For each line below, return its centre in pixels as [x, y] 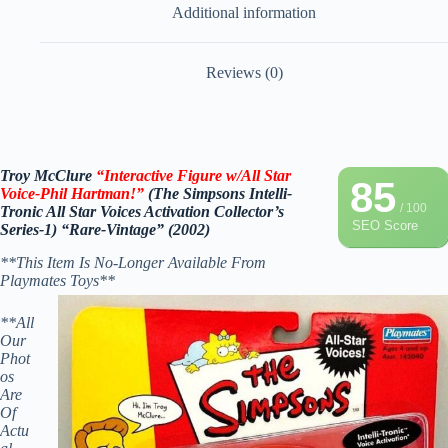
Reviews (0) [244, 73]
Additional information [244, 12]
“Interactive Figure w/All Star [193, 176]
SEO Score [385, 226]
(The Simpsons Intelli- [218, 194]
